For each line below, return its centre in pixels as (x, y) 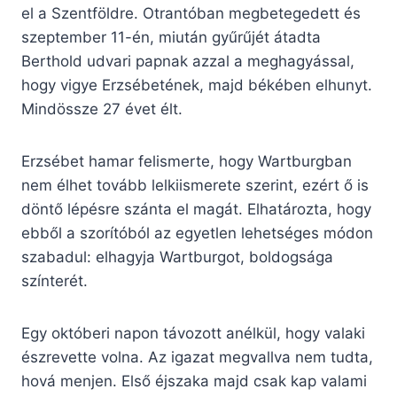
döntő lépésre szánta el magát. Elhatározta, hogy (196, 210)
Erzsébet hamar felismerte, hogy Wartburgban (187, 162)
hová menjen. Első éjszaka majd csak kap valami (194, 381)
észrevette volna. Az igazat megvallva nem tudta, (197, 358)
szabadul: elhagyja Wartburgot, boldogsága (177, 257)
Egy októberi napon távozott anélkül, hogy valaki (193, 334)
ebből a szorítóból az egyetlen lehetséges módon (197, 234)
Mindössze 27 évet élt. (102, 109)
